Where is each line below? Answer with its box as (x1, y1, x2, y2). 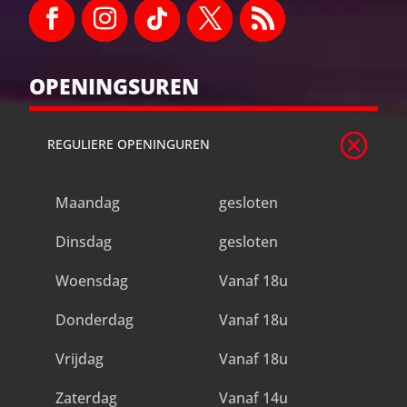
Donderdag (55, 310, 134, 331)
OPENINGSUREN (29, 72, 200, 102)
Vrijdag (55, 349, 104, 370)
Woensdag (55, 271, 128, 292)
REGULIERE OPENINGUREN (47, 135, 211, 154)
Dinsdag (55, 232, 112, 253)
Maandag (55, 193, 120, 213)
